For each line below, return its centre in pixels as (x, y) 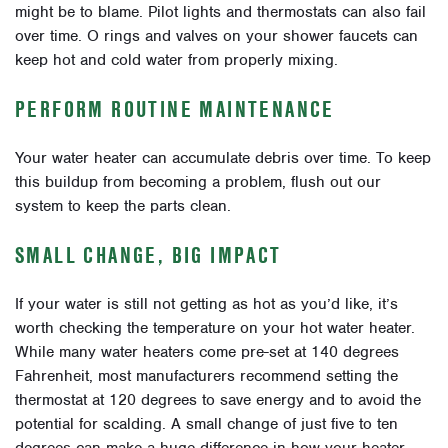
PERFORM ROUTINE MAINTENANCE (175, 109)
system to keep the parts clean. (123, 206)
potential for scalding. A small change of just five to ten (206, 424)
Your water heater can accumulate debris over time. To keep (223, 158)
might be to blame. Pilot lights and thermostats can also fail (220, 12)
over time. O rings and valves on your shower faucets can (216, 36)
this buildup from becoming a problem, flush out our (198, 182)
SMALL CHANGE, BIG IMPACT (148, 255)
